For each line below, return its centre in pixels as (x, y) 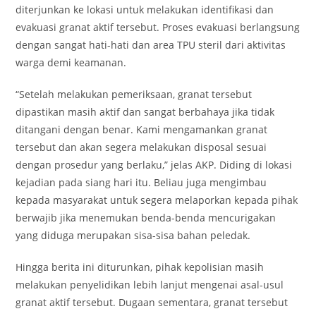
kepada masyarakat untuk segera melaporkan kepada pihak (157, 200)
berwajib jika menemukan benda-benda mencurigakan (146, 218)
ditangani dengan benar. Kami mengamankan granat (142, 129)
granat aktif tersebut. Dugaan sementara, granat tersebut (152, 302)
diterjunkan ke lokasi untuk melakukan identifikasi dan (145, 10)
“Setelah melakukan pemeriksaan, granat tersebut (134, 94)
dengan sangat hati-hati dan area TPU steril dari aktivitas (151, 45)
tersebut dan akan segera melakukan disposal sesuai (141, 147)
